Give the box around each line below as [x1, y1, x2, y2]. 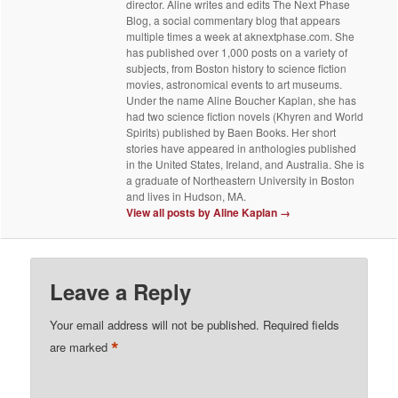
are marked [50, 338, 112, 356]
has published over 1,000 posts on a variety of [126, 44, 348, 60]
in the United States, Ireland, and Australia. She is [126, 156, 365, 172]
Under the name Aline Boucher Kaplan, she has [126, 92, 357, 108]
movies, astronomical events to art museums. [126, 76, 343, 92]
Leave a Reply [50, 275, 192, 306]
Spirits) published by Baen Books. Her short [126, 124, 337, 140]
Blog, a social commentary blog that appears [126, 12, 341, 28]
